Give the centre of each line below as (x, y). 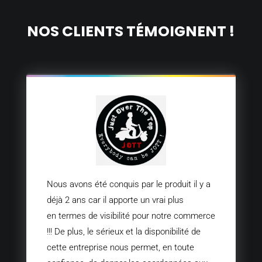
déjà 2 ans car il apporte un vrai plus (115, 200)
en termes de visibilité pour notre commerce (131, 216)
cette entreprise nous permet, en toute (120, 247)
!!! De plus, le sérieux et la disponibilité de (123, 231)
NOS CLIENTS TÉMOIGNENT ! (131, 31)
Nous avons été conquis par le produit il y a (128, 184)
